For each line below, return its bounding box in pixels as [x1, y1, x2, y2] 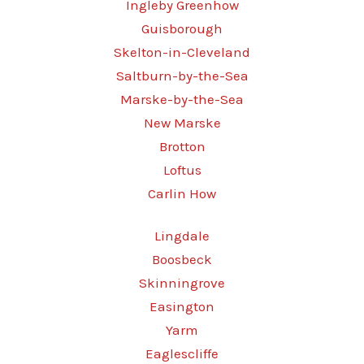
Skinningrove [139, 275, 225, 291]
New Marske [143, 115, 221, 131]
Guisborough [141, 20, 223, 37]
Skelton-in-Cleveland [114, 44, 250, 60]
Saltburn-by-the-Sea [115, 67, 249, 84]
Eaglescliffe [145, 345, 219, 362]
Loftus [162, 162, 201, 178]
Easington [149, 298, 214, 314]
